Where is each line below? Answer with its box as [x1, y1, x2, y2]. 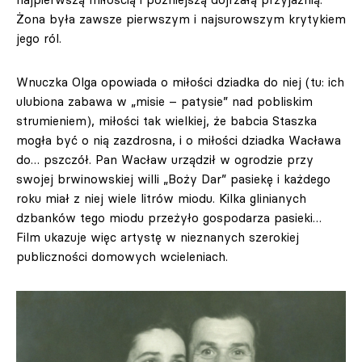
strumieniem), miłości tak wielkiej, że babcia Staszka [16, 113, 317, 128]
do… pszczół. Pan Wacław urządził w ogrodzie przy [16, 152, 314, 167]
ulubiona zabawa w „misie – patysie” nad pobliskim [16, 94, 313, 109]
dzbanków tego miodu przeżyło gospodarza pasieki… [16, 210, 322, 225]
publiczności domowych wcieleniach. [16, 249, 228, 264]
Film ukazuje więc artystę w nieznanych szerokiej [16, 229, 299, 245]
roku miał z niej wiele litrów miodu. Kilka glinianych [16, 191, 306, 206]
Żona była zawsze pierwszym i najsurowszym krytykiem [16, 11, 346, 27]
